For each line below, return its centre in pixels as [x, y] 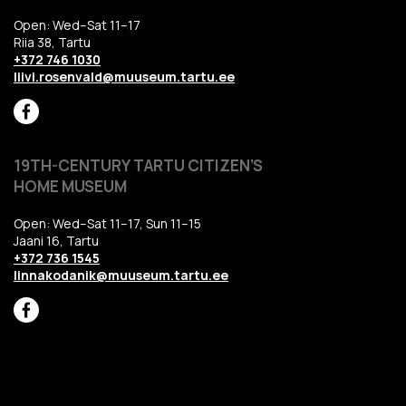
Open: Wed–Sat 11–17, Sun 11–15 [107, 223]
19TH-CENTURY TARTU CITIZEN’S [138, 165]
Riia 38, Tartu [52, 42]
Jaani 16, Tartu [56, 240]
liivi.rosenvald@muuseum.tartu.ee [124, 76]
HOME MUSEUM [70, 186]
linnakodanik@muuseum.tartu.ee [121, 275]
